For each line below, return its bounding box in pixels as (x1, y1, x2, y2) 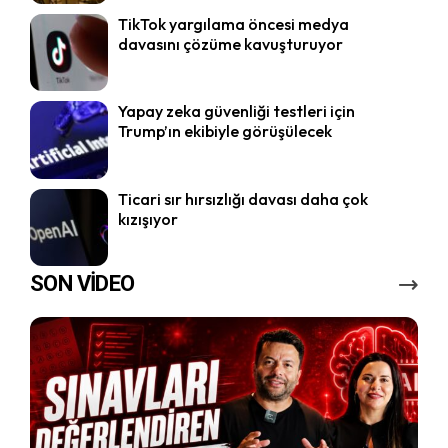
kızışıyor (117, 208, 178, 229)
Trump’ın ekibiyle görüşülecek (117, 121, 332, 142)
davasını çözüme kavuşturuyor (117, 33, 343, 54)
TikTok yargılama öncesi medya (117, 13, 349, 34)
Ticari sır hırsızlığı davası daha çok (117, 188, 368, 209)
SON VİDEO (30, 271, 135, 297)
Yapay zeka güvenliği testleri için (117, 101, 355, 122)
